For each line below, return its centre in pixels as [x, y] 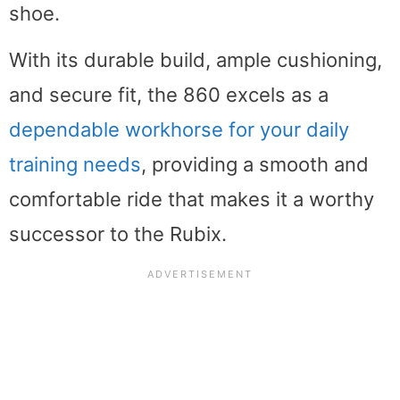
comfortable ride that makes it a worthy [192, 200]
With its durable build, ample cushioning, [196, 60]
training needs [75, 165]
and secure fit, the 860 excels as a [169, 95]
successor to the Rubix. [118, 234]
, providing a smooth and [255, 165]
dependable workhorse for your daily [179, 130]
